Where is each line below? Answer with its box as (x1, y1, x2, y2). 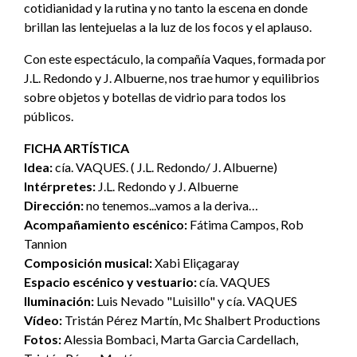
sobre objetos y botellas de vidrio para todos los (24, 88, 286, 104)
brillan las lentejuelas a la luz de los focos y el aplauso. (24, 18, 312, 34)
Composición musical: (24, 254, 155, 270)
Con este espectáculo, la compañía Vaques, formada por (24, 50, 328, 66)
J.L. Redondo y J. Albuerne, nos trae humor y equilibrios (24, 69, 320, 85)
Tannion (24, 235, 67, 251)
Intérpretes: (24, 178, 98, 194)
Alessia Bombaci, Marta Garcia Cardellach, (61, 331, 298, 347)
